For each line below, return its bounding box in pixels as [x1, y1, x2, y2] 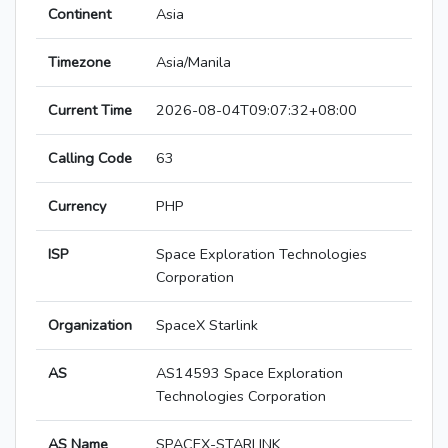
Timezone [48, 52, 111, 73]
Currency [48, 196, 106, 217]
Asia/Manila [156, 52, 231, 73]
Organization [48, 315, 132, 336]
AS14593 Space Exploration [156, 363, 343, 384]
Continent [48, 4, 111, 25]
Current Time [48, 100, 132, 121]
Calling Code [48, 148, 132, 169]
